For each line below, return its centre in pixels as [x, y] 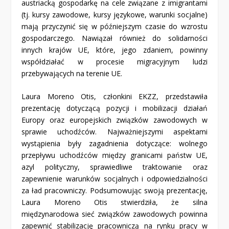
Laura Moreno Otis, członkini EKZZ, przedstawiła [114, 97]
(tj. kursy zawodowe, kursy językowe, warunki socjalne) [114, 14]
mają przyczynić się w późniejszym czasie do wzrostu [114, 26]
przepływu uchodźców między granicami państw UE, [114, 155]
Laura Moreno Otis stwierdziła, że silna [114, 202]
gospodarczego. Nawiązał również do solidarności [114, 38]
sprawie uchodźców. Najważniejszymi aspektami [114, 132]
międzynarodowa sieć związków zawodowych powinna [114, 214]
